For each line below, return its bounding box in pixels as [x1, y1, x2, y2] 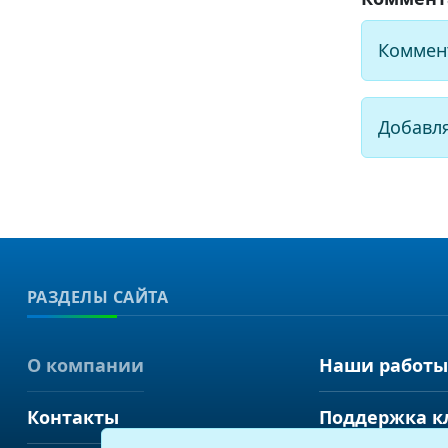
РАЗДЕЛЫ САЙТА [26, 285, 169, 308]
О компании [26, 352, 144, 377]
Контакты [26, 404, 119, 429]
